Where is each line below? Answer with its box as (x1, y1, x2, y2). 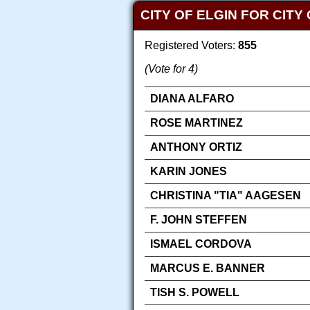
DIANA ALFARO (150, 93, 234, 105)
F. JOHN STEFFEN (150, 214, 247, 226)
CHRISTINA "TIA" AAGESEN (150, 190, 301, 202)
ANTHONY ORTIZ (150, 141, 242, 154)
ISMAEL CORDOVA (150, 238, 252, 250)
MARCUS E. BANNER (150, 262, 265, 275)
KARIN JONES (150, 165, 227, 178)
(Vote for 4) (145, 63, 198, 75)
